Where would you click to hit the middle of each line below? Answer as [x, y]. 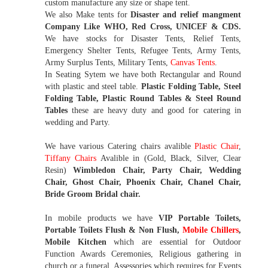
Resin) [59, 170]
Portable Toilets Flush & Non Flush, [114, 230]
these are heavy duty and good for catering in [154, 111]
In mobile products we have [102, 218]
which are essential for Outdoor [178, 242]
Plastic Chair [217, 147]
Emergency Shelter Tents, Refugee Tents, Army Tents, [143, 51]
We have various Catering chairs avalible [120, 147]
